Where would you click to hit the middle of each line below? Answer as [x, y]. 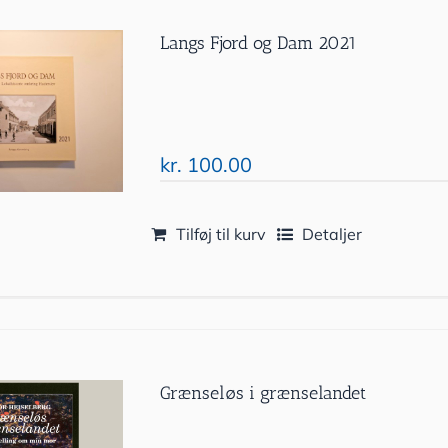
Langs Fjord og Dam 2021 [259, 43]
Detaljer [332, 234]
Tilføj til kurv [221, 234]
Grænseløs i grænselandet [263, 393]
